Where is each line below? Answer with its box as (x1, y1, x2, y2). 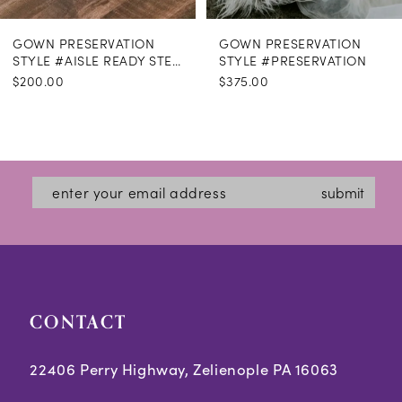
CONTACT (30, 308, 127, 338)
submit (321, 181, 364, 202)
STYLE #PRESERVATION (219, 50, 367, 69)
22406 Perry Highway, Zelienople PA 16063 (30, 359, 338, 380)
